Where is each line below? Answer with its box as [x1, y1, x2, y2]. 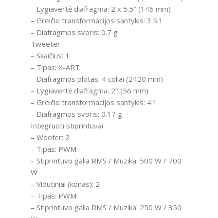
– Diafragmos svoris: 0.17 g [30, 109, 122, 119]
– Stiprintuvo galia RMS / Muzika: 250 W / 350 [30, 202, 182, 213]
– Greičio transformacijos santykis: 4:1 [30, 97, 157, 108]
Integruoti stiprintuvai [30, 121, 103, 131]
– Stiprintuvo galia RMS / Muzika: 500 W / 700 [30, 156, 182, 166]
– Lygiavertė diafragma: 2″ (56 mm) [30, 86, 148, 96]
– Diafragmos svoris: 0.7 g [30, 27, 118, 37]
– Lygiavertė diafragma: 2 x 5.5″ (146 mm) [30, 4, 171, 14]
